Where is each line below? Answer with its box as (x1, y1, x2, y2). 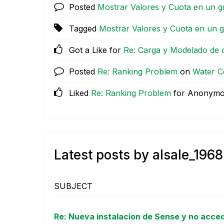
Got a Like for (69, 45, 123, 55)
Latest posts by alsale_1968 (54, 146, 223, 162)
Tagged (69, 23, 99, 34)
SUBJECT (54, 180, 92, 191)
